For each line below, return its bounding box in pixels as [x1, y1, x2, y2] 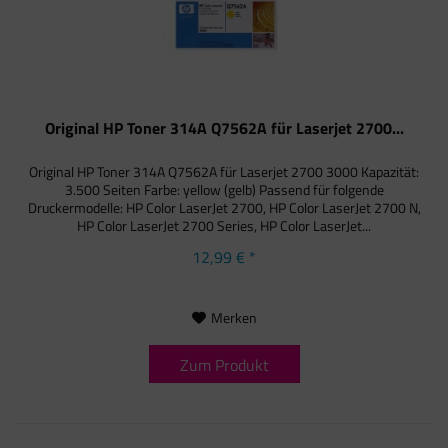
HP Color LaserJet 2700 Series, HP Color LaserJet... [77, 215, 372, 237]
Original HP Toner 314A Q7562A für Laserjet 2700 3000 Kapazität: [29, 161, 420, 183]
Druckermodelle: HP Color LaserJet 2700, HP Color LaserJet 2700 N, [27, 197, 421, 219]
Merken [210, 307, 257, 329]
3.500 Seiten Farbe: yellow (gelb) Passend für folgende [64, 179, 384, 201]
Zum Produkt [179, 353, 269, 378]
